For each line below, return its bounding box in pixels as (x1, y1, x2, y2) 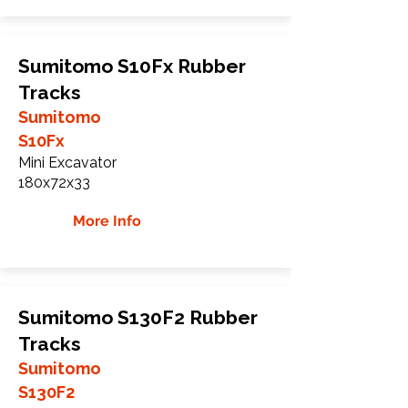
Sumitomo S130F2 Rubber (18, 305, 258, 329)
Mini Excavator (18, 153, 117, 171)
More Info (73, 211, 141, 229)
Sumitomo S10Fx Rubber (18, 54, 246, 77)
